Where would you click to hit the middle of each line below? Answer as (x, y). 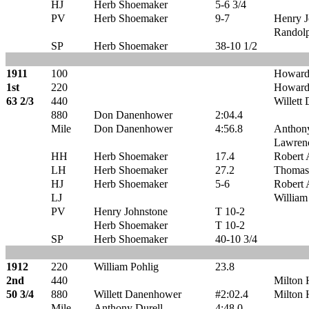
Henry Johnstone (131, 211)
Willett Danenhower (138, 294)
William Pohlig (126, 267)
